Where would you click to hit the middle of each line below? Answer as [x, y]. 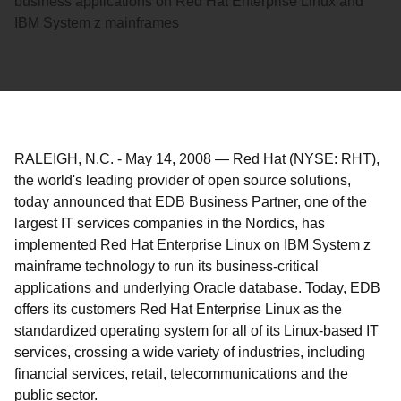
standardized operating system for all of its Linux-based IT [196, 331]
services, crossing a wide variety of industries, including [190, 352]
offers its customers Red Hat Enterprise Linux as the [178, 309]
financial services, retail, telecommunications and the [181, 374]
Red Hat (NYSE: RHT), [306, 159]
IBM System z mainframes [97, 23]
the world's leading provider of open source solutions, [183, 180]
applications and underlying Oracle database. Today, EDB [197, 288]
